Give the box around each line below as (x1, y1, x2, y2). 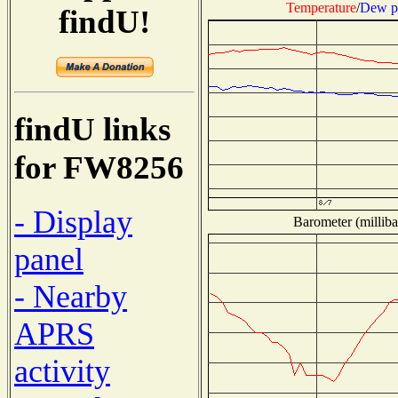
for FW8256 (14, 149, 184, 187)
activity (14, 353, 110, 389)
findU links (14, 111, 171, 148)
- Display (14, 203, 132, 240)
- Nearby (14, 278, 127, 314)
